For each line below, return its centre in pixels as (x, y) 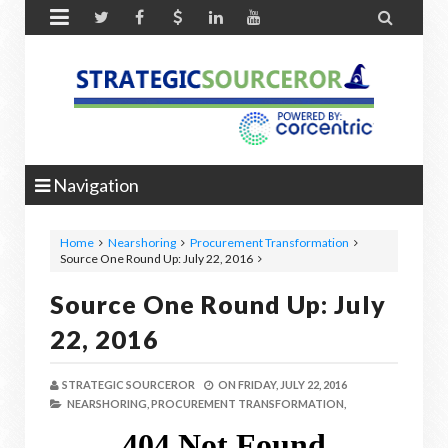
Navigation (94, 185)
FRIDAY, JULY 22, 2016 (292, 384)
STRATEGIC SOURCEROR (128, 384)
